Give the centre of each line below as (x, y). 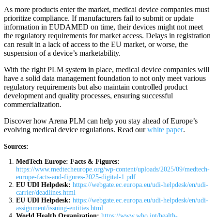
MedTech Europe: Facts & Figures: (68, 161)
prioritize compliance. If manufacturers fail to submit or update (99, 18)
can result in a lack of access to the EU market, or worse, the (96, 44)
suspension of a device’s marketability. (62, 53)
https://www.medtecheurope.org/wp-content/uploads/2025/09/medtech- (113, 169)
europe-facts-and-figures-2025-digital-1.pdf (76, 177)
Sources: (16, 146)
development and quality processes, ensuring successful (88, 95)
